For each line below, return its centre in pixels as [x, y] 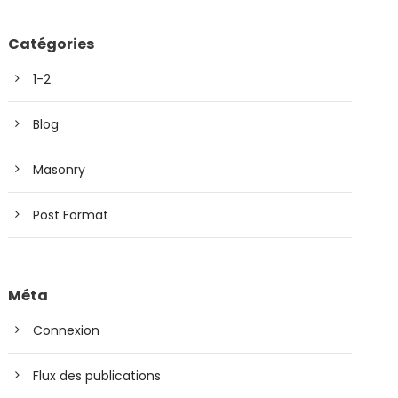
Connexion [67, 330]
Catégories [52, 44]
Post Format [71, 215]
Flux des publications [97, 375]
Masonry [60, 169]
